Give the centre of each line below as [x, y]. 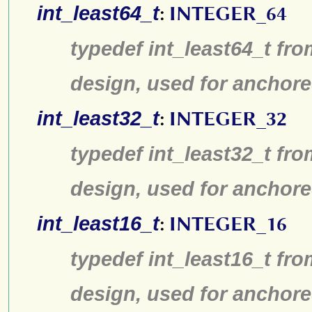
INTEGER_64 [228, 14]
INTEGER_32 [228, 119]
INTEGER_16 [228, 224]
